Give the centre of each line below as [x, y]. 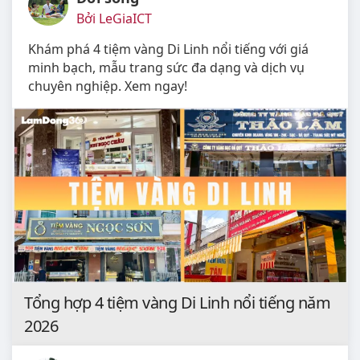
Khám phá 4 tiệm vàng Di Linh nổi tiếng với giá [168, 49]
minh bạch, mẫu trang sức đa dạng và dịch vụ [166, 67]
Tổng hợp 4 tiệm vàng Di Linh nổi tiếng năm [177, 303]
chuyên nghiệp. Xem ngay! [108, 86]
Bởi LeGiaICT [114, 18]
